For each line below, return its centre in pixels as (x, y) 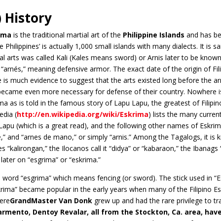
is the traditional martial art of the (67, 35)
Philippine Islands (154, 35)
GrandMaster (35, 200)
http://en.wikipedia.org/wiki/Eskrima (83, 114)
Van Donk (76, 200)
